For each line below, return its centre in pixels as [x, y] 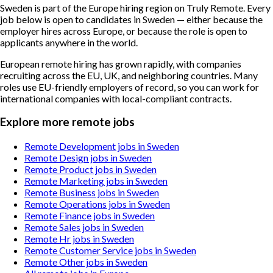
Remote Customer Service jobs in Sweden [110, 250]
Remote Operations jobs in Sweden [97, 204]
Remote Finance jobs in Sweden [90, 215]
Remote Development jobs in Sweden [102, 146]
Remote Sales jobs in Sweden [84, 227]
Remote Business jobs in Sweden [92, 192]
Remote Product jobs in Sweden [90, 169]
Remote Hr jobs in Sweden [79, 238]
